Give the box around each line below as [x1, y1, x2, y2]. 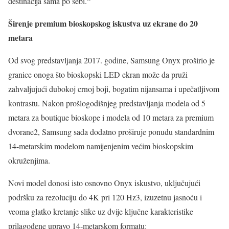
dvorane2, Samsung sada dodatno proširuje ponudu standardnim [8, 126, 214, 137]
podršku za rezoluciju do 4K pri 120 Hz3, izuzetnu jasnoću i [8, 191, 202, 202]
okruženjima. [8, 154, 50, 166]
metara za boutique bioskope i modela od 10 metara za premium [8, 111, 214, 123]
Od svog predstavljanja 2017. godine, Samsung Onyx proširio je [8, 54, 215, 65]
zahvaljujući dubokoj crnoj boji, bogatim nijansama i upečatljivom [8, 83, 219, 94]
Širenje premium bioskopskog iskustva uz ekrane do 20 [8, 17, 198, 29]
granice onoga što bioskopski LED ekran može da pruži [8, 68, 188, 80]
